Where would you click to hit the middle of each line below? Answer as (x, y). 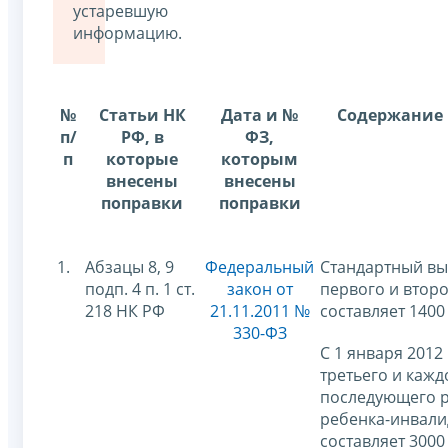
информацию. (127, 32)
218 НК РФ (125, 310)
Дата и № (259, 114)
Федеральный (259, 266)
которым (259, 158)
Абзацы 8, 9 (129, 266)
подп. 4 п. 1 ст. (140, 288)
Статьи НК (142, 114)
